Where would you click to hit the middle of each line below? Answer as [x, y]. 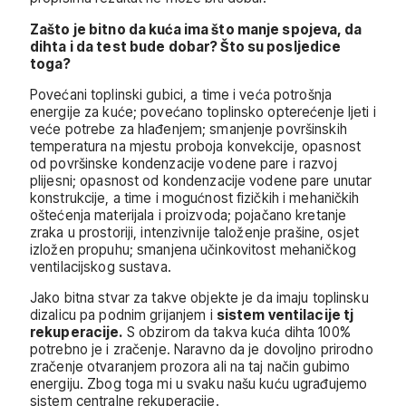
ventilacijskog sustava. [101, 266]
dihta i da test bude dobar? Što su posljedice [186, 46]
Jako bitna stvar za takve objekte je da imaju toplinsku [199, 298]
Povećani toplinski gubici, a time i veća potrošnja [181, 94]
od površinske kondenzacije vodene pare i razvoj [184, 163]
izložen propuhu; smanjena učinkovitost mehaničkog [193, 249]
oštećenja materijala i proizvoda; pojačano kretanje [188, 215]
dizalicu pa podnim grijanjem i [123, 315]
